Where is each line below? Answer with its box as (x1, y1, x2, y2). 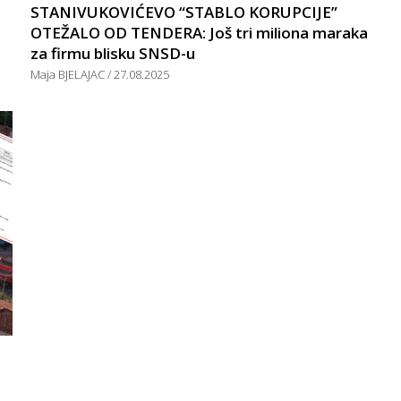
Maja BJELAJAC (30, 65, 107, 82)
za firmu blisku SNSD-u (30, 42, 195, 64)
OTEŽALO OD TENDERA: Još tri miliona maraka (30, 21, 368, 43)
